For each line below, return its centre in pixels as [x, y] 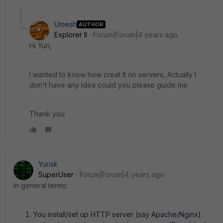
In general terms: [41, 185]
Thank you [47, 114]
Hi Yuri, [41, 46]
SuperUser [56, 174]
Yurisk [48, 164]
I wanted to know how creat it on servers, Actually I [113, 74]
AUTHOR [91, 24]
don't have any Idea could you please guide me [109, 85]
